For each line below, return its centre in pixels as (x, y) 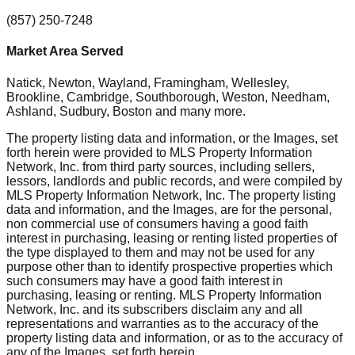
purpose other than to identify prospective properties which (170, 266)
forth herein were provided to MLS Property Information (159, 152)
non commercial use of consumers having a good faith (157, 223)
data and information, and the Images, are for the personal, (169, 209)
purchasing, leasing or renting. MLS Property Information (164, 295)
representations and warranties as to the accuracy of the (162, 323)
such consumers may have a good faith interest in (145, 281)
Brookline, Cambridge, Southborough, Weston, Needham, (168, 97)
